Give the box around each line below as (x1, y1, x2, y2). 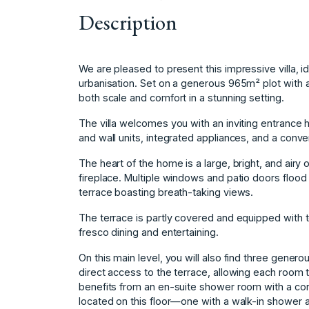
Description (79, 9, 177, 37)
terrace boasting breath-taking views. (79, 186, 254, 199)
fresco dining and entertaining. (79, 226, 219, 239)
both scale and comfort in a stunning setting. (79, 92, 284, 104)
